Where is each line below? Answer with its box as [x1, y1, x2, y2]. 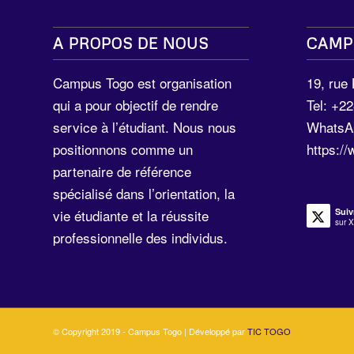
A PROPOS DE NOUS [53, 34, 209, 53]
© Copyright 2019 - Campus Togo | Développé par [53, 324, 247, 337]
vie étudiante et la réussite [53, 205, 209, 226]
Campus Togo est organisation [53, 73, 232, 93]
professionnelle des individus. [53, 228, 228, 248]
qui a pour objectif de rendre [53, 95, 218, 115]
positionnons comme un [53, 139, 193, 160]
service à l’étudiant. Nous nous [53, 117, 236, 137]
